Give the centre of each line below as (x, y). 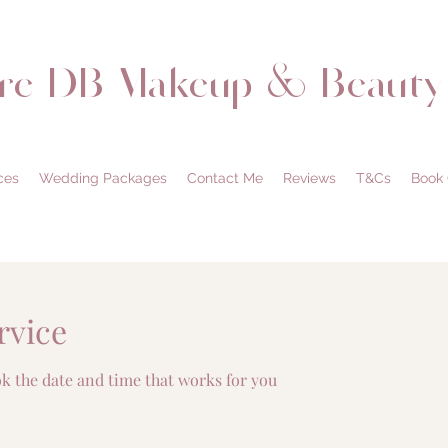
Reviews (309, 177)
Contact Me (224, 177)
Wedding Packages (102, 177)
